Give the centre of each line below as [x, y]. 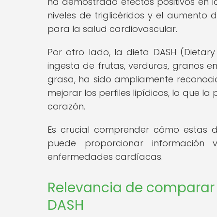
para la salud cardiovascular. [112, 29]
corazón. [66, 106]
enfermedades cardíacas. [105, 156]
